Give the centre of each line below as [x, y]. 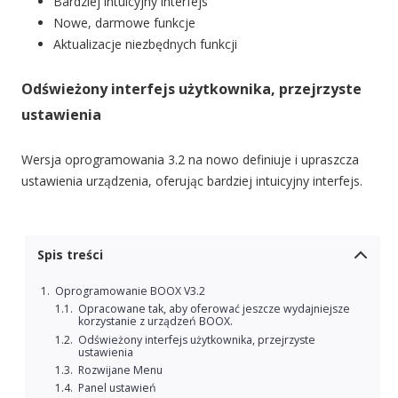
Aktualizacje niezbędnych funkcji [145, 44]
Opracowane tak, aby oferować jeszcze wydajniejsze [214, 309]
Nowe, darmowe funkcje [124, 23]
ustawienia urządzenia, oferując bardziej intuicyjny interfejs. [192, 181]
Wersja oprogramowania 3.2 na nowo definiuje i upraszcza [190, 159]
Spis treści [70, 255]
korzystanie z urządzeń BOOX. [155, 322]
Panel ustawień [117, 387]
